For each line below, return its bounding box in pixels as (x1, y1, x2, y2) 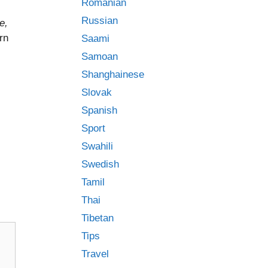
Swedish (81, 159, 119, 170)
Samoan (81, 51, 118, 62)
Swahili (81, 141, 113, 152)
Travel (81, 248, 109, 260)
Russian (81, 15, 118, 26)
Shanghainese (81, 69, 144, 80)
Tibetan (81, 212, 114, 224)
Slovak (81, 87, 112, 98)
